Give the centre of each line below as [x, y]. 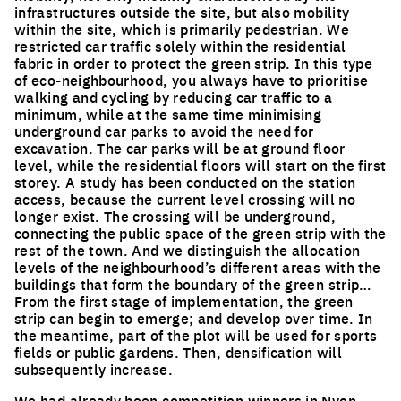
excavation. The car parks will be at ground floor [180, 148]
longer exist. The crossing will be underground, [175, 216]
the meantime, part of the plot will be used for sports [196, 335]
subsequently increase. [94, 369]
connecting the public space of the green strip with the [200, 233]
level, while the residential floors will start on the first [200, 165]
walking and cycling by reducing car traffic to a [174, 97]
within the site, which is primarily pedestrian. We [182, 29]
